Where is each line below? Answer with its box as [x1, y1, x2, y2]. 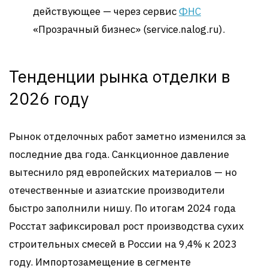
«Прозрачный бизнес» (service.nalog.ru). [33, 22, 225, 36]
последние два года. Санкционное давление [9, 147, 229, 161]
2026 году [9, 87, 89, 109]
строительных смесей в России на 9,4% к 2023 [9, 237, 237, 251]
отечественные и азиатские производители [9, 183, 225, 197]
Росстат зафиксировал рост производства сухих [9, 219, 244, 233]
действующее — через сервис [33, 4, 179, 18]
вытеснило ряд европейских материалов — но [9, 165, 237, 179]
